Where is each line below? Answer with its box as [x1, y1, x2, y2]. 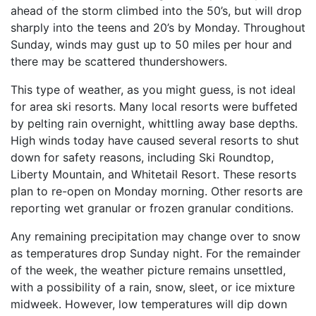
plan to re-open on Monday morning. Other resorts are [11, 184, 303, 199]
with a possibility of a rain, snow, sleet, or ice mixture [11, 280, 295, 295]
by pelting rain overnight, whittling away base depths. [11, 116, 298, 131]
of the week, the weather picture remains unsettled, [11, 263, 286, 278]
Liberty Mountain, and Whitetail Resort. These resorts [11, 167, 296, 182]
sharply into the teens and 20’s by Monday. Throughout [11, 20, 305, 35]
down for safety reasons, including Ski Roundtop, [11, 150, 274, 165]
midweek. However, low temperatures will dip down [11, 297, 287, 312]
